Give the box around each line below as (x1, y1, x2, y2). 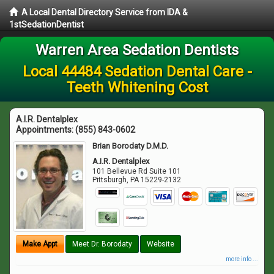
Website (147, 239, 174, 248)
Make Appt (23, 239, 57, 248)
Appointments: (16, 125, 75, 135)
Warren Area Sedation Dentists (35, 42, 239, 59)
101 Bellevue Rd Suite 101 (92, 167, 182, 176)
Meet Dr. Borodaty (72, 239, 132, 248)
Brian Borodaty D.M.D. (92, 141, 169, 150)
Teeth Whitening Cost (66, 79, 208, 96)
